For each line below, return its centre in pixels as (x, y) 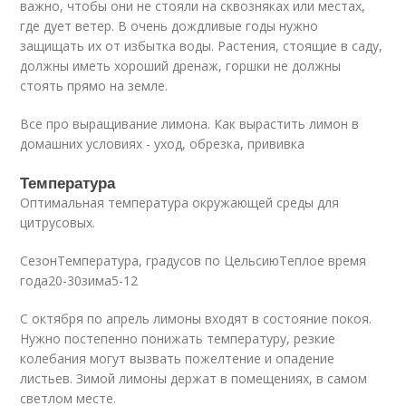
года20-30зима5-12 (79, 281)
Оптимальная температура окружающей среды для (180, 203)
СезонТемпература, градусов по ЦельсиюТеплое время (193, 261)
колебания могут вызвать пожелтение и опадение (178, 359)
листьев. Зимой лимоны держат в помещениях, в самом (194, 379)
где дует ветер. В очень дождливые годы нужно (169, 26)
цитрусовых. (58, 223)
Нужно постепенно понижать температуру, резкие (178, 339)
